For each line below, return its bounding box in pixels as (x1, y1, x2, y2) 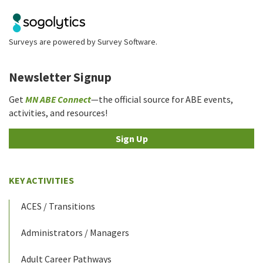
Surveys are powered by (9, 36, 97, 47)
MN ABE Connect (25, 93, 91, 105)
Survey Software (97, 36, 156, 47)
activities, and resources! (9, 106, 107, 119)
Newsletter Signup (9, 69, 112, 85)
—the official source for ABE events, (91, 93, 233, 105)
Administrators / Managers (21, 226, 129, 238)
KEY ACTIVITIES (9, 174, 74, 186)
